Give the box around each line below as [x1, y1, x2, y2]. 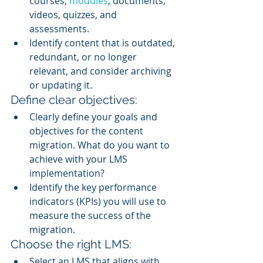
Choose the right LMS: [11, 237, 131, 252]
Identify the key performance [29, 181, 159, 194]
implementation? [29, 167, 104, 180]
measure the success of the [29, 209, 153, 222]
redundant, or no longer [29, 50, 139, 64]
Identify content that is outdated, [29, 36, 177, 50]
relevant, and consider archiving [29, 65, 174, 78]
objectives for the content [29, 124, 146, 138]
